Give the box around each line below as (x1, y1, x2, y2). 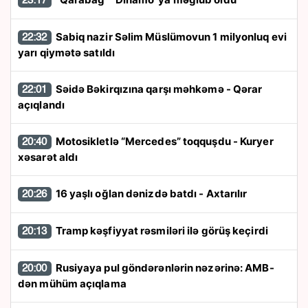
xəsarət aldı (18, 151, 78, 164)
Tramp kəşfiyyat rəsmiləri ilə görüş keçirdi (55, 224, 268, 238)
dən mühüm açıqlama (18, 277, 126, 291)
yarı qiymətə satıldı (18, 46, 115, 60)
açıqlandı (18, 98, 65, 112)
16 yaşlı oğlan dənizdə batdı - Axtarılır (55, 187, 247, 201)
